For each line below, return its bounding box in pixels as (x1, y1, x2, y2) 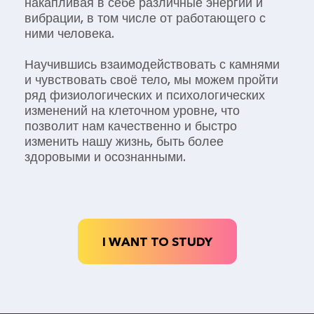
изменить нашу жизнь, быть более (25, 132, 224, 150)
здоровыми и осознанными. (25, 148, 186, 165)
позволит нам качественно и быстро (25, 117, 237, 135)
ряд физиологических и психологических (25, 86, 265, 104)
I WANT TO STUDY (102, 233, 212, 249)
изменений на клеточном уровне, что (25, 102, 240, 119)
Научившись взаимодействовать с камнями (25, 55, 280, 73)
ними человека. (25, 25, 114, 42)
